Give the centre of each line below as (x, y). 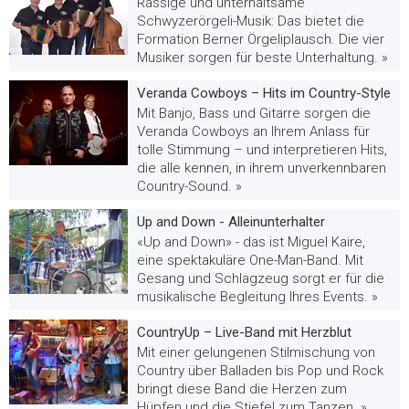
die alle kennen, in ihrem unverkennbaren (262, 168)
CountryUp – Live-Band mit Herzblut (244, 332)
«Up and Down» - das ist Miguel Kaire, (251, 241)
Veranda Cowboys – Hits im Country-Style (264, 93)
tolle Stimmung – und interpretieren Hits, (262, 149)
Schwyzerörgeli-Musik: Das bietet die (251, 21)
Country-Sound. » (189, 186)
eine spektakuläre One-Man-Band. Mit (250, 260)
